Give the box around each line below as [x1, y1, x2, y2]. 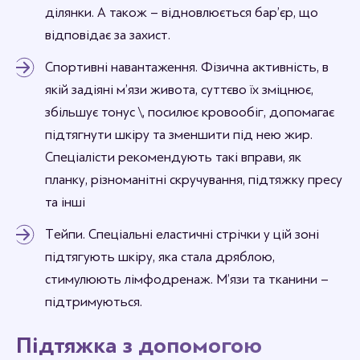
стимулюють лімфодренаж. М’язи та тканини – [45, 271, 329, 287]
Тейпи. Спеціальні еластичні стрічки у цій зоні [45, 226, 319, 242]
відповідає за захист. [45, 27, 174, 43]
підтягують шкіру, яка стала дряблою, [45, 248, 275, 264]
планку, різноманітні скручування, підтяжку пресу [45, 171, 342, 187]
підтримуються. [45, 293, 145, 309]
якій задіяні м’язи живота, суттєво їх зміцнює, [45, 81, 313, 97]
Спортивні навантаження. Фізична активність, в [45, 59, 329, 75]
